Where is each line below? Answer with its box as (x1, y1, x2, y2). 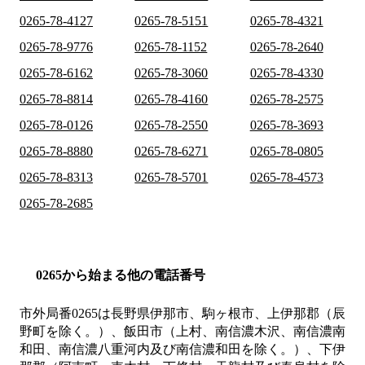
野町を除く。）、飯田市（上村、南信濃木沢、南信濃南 (20, 324, 345, 339)
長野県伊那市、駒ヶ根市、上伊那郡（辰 (111, 306, 345, 321)
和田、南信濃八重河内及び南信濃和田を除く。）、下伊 (20, 342, 345, 357)
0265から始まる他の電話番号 (36, 268, 205, 283)
